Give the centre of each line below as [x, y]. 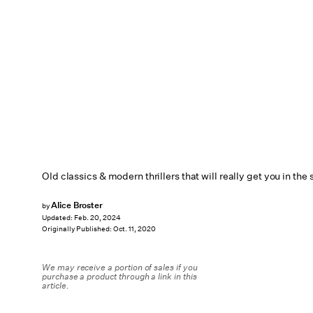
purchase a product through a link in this [119, 276]
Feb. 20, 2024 [97, 218]
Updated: [58, 218]
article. [56, 285]
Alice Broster [77, 205]
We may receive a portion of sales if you [120, 267]
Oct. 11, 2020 [134, 229]
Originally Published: [78, 229]
